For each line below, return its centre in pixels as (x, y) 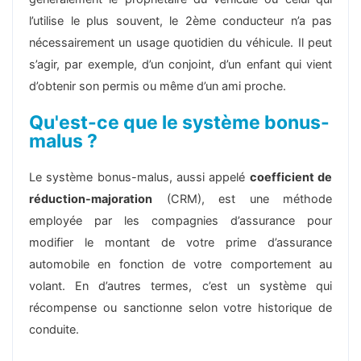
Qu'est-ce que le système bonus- (179, 122)
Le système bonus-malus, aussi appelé (139, 177)
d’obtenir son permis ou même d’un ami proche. (158, 86)
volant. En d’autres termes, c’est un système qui (180, 286)
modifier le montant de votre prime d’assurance (180, 242)
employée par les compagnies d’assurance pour (180, 220)
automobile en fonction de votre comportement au (180, 264)
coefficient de (291, 177)
